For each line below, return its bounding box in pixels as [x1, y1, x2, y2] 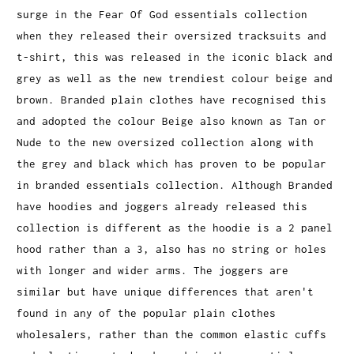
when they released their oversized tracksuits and [17, 28, 327, 42]
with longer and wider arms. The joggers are [17, 263, 289, 277]
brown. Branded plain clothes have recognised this [17, 92, 327, 106]
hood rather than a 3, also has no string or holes [17, 242, 327, 255]
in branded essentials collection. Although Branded [17, 178, 333, 191]
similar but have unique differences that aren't [17, 284, 314, 298]
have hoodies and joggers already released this [17, 199, 308, 213]
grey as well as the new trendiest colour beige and [17, 71, 333, 85]
